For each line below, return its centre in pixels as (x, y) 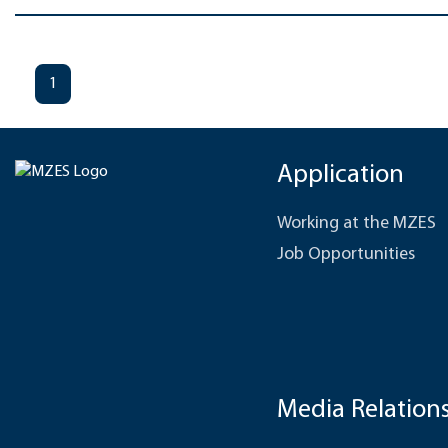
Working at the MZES (356, 223)
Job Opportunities (346, 254)
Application (340, 175)
